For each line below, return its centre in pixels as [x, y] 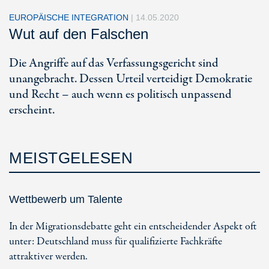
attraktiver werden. [48, 257]
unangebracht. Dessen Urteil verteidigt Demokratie [131, 79]
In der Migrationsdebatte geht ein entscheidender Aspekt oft [133, 227]
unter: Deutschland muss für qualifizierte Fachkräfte [116, 242]
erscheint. [32, 110]
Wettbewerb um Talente [66, 199]
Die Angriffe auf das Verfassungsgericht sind [114, 63]
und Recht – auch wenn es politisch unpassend [120, 95]
